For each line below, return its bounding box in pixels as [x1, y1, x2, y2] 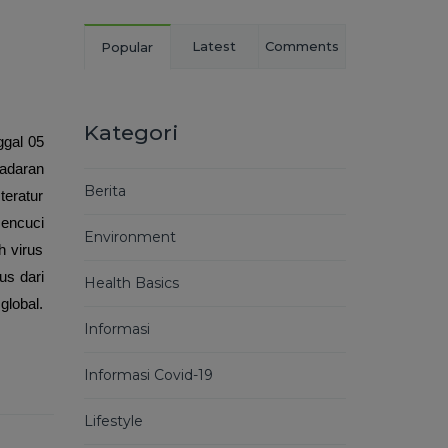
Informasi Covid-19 [83, 366, 213, 384]
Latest [192, 38, 237, 54]
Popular [101, 39, 154, 55]
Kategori [83, 120, 178, 145]
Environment [83, 228, 176, 246]
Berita [83, 182, 126, 200]
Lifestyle [83, 412, 143, 430]
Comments [264, 38, 339, 54]
